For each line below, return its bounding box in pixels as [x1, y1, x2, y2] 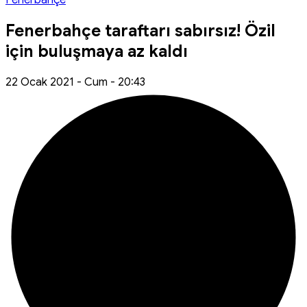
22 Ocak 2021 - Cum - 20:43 [5, 75, 145, 89]
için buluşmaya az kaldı [5, 41, 188, 62]
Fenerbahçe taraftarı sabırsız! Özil [5, 21, 275, 42]
